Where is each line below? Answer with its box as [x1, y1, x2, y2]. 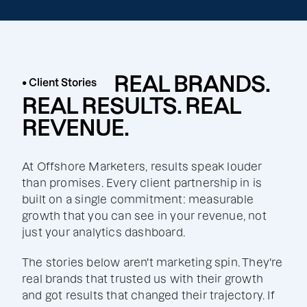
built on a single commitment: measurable [22, 193, 254, 206]
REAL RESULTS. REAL [22, 94, 241, 118]
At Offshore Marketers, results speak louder [22, 160, 262, 173]
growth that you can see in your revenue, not [22, 210, 267, 222]
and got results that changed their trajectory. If [22, 289, 275, 302]
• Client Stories [22, 77, 97, 88]
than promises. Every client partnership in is [22, 177, 262, 189]
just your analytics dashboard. [22, 226, 185, 238]
